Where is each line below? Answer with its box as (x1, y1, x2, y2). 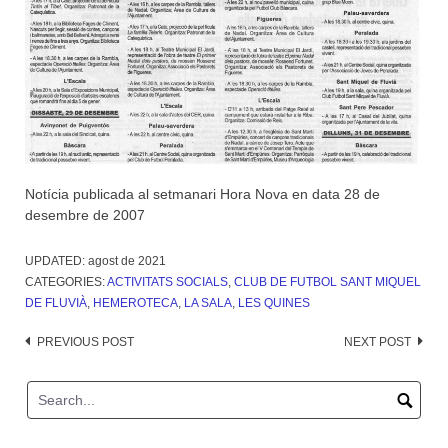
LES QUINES (238, 296, 310, 311)
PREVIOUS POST (37, 335, 134, 350)
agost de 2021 (88, 254, 166, 269)
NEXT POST (344, 335, 411, 350)
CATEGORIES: (25, 275, 107, 290)
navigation (24, 359, 114, 386)
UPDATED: (25, 254, 88, 269)
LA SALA (184, 296, 232, 311)
